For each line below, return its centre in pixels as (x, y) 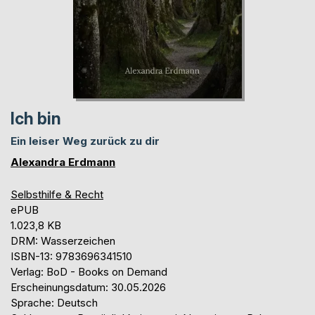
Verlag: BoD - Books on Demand (89, 271)
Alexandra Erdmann (63, 162)
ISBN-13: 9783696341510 (71, 256)
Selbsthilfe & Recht (57, 194)
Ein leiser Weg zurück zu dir (85, 141)
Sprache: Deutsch (54, 302)
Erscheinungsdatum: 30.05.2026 (88, 287)
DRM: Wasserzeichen (63, 240)
